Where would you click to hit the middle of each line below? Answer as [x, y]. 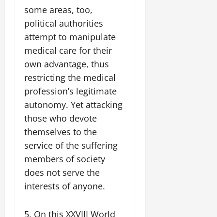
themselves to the [61, 132]
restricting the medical [70, 78]
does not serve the [62, 173]
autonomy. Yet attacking [73, 105]
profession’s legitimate [70, 91]
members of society [65, 159]
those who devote [61, 118]
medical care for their [68, 51]
